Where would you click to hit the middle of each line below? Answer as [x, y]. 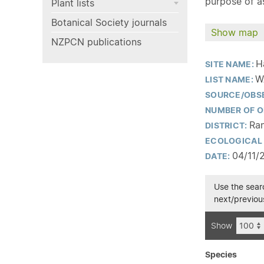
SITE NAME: [231, 64]
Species [221, 255]
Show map [235, 32]
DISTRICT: [227, 126]
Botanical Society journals [109, 22]
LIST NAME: [230, 80]
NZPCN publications [96, 42]
